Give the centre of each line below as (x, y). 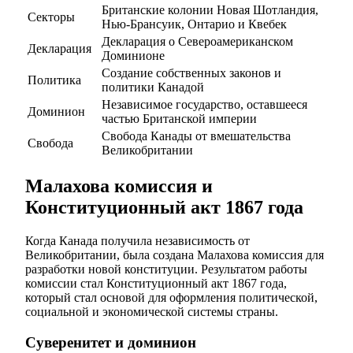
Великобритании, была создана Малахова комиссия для (175, 255)
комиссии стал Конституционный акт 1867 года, (156, 283)
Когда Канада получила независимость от (137, 240)
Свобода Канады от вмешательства (196, 136)
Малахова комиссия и (119, 186)
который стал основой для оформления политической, (171, 297)
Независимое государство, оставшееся (204, 105)
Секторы (51, 17)
